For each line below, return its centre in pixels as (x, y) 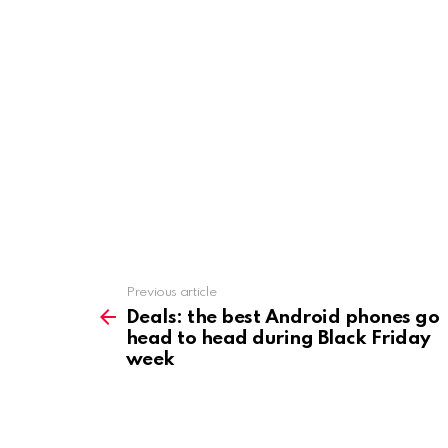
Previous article (171, 292)
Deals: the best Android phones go (283, 317)
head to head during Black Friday (278, 338)
